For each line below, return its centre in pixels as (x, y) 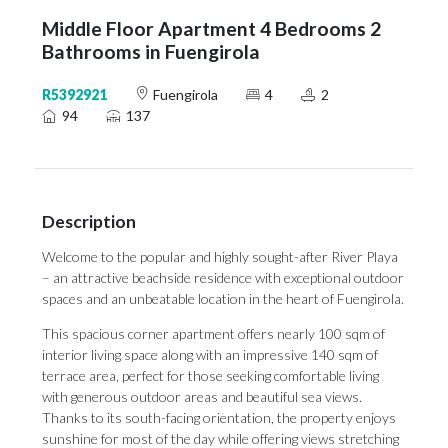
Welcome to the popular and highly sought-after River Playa (220, 256)
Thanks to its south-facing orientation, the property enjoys (219, 417)
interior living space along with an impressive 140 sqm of (210, 354)
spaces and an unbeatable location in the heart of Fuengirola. (223, 298)
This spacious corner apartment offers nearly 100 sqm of (213, 333)
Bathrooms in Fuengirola (151, 51)
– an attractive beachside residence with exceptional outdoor (223, 277)
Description (89, 221)
